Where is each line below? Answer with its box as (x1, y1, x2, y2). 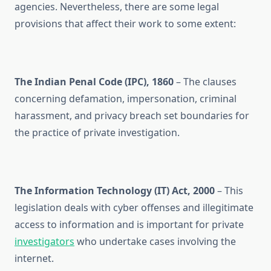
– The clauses (174, 75, 237, 89)
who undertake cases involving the (74, 235, 236, 249)
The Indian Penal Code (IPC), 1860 (15, 75, 174, 89)
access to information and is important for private (15, 218, 244, 232)
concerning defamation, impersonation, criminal (15, 92, 237, 106)
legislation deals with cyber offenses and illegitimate (15, 201, 253, 215)
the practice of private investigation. (15, 126, 180, 140)
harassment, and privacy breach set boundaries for (15, 109, 249, 123)
